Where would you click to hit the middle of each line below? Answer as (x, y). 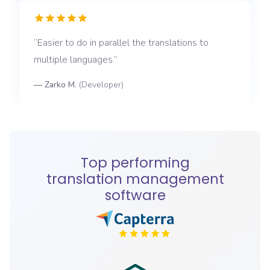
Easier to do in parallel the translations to (123, 43)
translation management (135, 179)
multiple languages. (74, 60)
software (135, 196)
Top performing (135, 163)
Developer (101, 85)
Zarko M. (61, 85)
